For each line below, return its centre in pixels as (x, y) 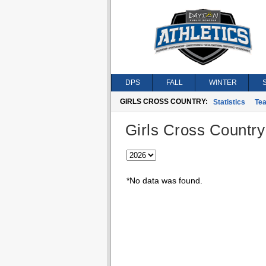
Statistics (229, 102)
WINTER (223, 83)
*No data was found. (164, 180)
